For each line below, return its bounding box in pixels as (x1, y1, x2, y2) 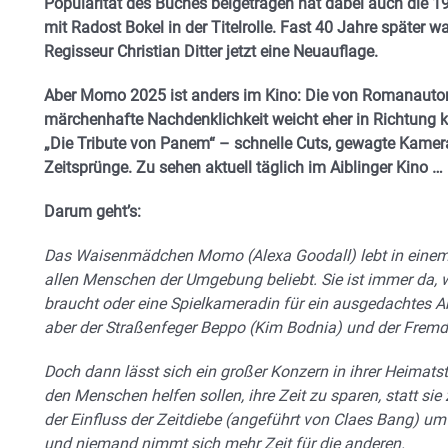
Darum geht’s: (44, 202, 141, 221)
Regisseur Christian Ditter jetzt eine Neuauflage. (44, 42, 382, 61)
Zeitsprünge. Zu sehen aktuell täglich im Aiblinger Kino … (44, 158, 443, 177)
